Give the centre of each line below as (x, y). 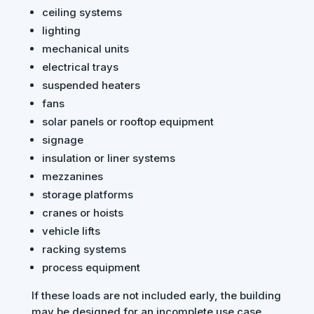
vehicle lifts (71, 231)
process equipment (91, 268)
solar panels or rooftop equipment (128, 122)
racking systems (84, 250)
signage (62, 140)
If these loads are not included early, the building (156, 296)
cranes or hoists (82, 213)
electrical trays (80, 67)
